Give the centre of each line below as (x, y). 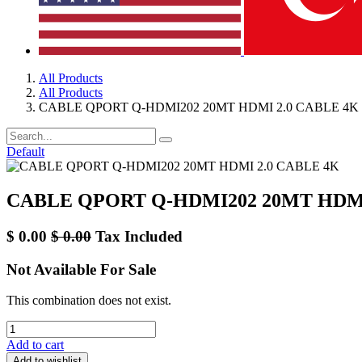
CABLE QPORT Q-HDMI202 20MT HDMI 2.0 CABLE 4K (199, 107)
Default (25, 152)
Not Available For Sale (81, 269)
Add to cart (35, 345)
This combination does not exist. (89, 301)
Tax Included (139, 236)
